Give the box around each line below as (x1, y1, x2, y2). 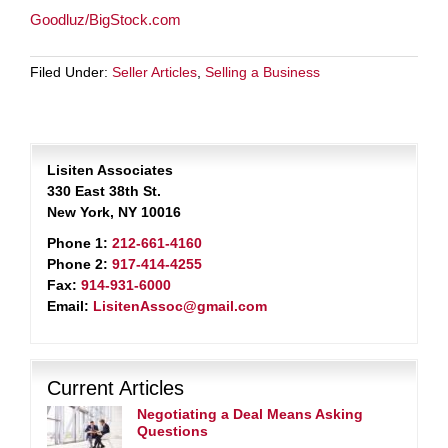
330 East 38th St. (47, 183, 161, 199)
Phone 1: (47, 235, 108, 251)
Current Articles (47, 377, 184, 399)
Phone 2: (47, 256, 108, 272)
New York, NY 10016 (47, 204, 181, 220)
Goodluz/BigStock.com (30, 11, 181, 28)
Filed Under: (30, 64, 112, 80)
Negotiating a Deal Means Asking (137, 406, 363, 422)
